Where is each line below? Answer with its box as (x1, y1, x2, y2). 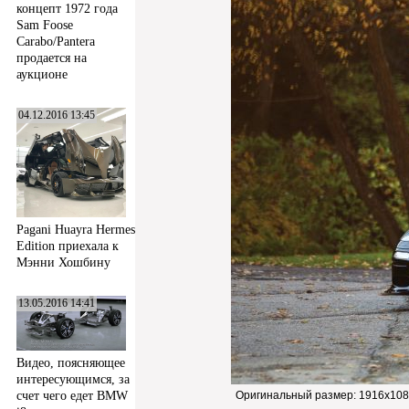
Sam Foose (16, 18, 73, 33)
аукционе (16, 68, 68, 82)
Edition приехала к (16, 239, 119, 254)
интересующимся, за (16, 372, 130, 386)
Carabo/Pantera (16, 35, 95, 49)
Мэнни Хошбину (16, 256, 110, 270)
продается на (16, 51, 87, 66)
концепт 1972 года (16, 2, 118, 16)
